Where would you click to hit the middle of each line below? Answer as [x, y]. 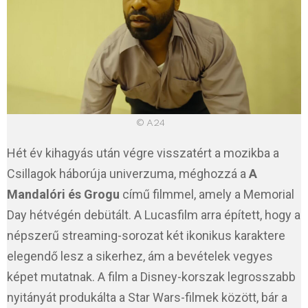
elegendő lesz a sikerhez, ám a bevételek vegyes [140, 256]
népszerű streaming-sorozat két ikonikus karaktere [146, 236]
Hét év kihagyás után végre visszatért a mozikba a [143, 153]
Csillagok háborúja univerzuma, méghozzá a [128, 174]
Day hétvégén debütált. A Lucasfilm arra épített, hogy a [154, 215]
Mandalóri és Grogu [63, 195]
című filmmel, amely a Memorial [207, 195]
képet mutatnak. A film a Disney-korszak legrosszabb [151, 277]
